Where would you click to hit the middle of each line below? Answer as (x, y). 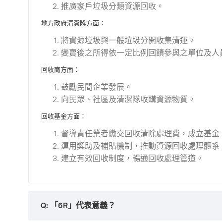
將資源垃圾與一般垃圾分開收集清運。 (128, 40)
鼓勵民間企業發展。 (97, 87)
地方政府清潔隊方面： (73, 23)
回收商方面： (60, 70)
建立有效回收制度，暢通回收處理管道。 (132, 158)
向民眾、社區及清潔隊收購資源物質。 (128, 99)
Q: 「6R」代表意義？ (78, 205)
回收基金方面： (64, 116)
